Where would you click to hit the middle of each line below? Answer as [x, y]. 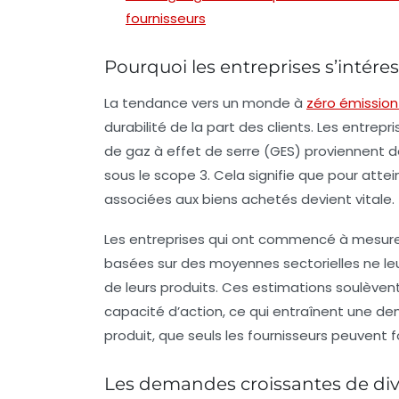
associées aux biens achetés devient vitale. [249, 199]
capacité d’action [163, 311]
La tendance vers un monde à [205, 103]
